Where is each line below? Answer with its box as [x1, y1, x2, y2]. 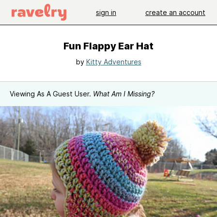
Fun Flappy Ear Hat [63, 40, 154, 52]
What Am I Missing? [93, 90, 155, 98]
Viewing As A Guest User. [10, 90, 93, 98]
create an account [145, 8, 205, 16]
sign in [96, 8, 116, 16]
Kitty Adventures [86, 58, 141, 66]
